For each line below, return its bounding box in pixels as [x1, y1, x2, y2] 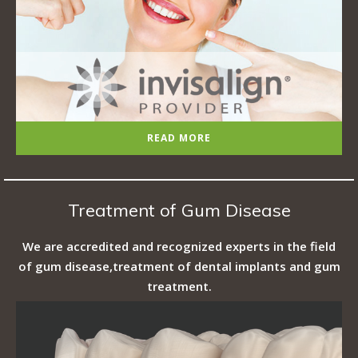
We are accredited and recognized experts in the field [22, 238, 336, 254]
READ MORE [147, 131, 211, 145]
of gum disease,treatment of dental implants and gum [18, 258, 340, 274]
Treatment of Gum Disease [67, 199, 291, 221]
